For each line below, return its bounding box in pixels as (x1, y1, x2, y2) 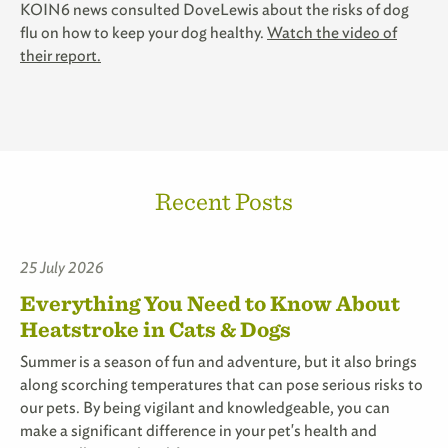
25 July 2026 (20, 257, 104, 277)
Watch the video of (267, 22, 397, 42)
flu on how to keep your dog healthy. (20, 22, 267, 42)
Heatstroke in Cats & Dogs (20, 315, 291, 341)
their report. (20, 45, 101, 65)
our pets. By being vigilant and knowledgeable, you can (20, 397, 390, 417)
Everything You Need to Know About (20, 289, 400, 315)
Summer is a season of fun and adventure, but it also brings (20, 351, 417, 371)
